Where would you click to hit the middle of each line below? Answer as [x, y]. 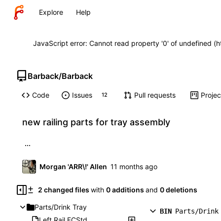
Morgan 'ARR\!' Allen [73, 167]
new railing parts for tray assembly [96, 122]
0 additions [125, 190]
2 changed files [63, 190]
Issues [82, 95]
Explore [51, 12]
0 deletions [178, 190]
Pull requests [155, 95]
